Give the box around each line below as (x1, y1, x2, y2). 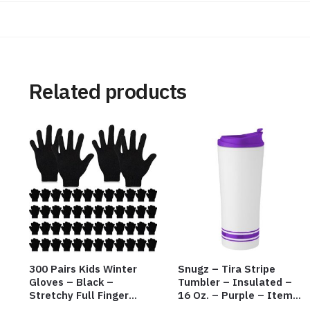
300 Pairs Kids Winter (28, 262, 137, 275)
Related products (28, 77, 187, 104)
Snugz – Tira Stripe (177, 262, 275, 275)
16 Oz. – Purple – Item (177, 288, 293, 302)
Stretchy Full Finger (28, 288, 129, 302)
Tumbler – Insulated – (177, 275, 292, 289)
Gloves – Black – (28, 275, 113, 289)
